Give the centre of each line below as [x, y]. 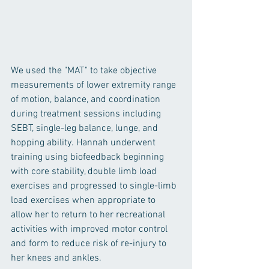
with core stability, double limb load [85, 171]
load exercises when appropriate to [84, 200]
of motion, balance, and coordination [87, 99]
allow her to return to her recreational [89, 215]
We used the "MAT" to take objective [85, 71]
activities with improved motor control [90, 229]
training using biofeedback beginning [89, 157]
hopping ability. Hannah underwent [84, 143]
